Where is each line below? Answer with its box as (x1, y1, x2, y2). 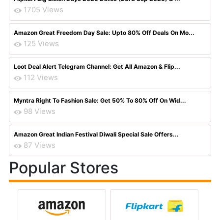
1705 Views (24, 5, 63, 14)
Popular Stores (9, 158, 118, 177)
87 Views (24, 140, 55, 150)
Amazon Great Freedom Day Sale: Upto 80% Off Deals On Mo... (14, 29, 194, 36)
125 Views (24, 39, 59, 48)
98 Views (24, 107, 55, 116)
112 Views (24, 73, 58, 82)
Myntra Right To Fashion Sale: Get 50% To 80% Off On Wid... (14, 97, 186, 104)
